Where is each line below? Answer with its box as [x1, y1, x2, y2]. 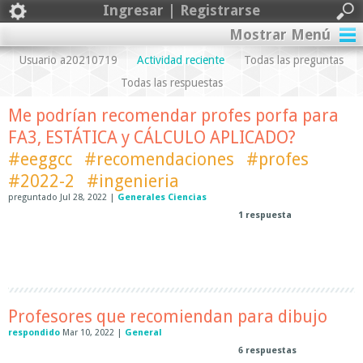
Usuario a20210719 [19, 53, 117, 66]
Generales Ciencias [117, 192, 207, 203]
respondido [8, 327, 60, 338]
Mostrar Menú [229, 26, 331, 43]
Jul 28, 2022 [60, 192, 107, 203]
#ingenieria [87, 171, 179, 191]
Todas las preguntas [244, 53, 344, 66]
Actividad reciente [137, 53, 224, 66]
